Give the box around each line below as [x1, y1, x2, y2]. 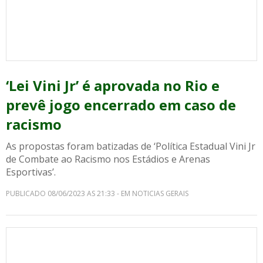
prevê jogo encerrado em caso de [6, 95, 236, 114]
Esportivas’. [6, 166, 58, 178]
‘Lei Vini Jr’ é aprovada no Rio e [6, 76, 220, 95]
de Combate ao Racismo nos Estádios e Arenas [6, 153, 210, 166]
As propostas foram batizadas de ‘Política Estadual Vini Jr [6, 140, 255, 153]
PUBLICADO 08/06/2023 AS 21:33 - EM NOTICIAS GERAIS [6, 188, 188, 198]
